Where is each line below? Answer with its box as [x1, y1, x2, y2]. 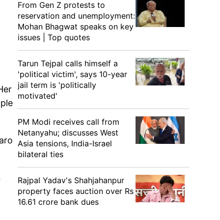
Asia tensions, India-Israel [18, 138, 112, 148]
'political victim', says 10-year [18, 69, 127, 79]
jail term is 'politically [18, 80, 96, 90]
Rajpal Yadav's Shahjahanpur [18, 175, 124, 185]
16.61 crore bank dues [18, 197, 99, 207]
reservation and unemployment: [18, 11, 135, 21]
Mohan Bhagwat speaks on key [18, 22, 134, 31]
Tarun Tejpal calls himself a [18, 58, 118, 68]
